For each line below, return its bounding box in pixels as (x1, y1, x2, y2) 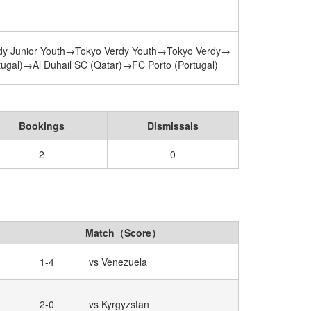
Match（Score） (85, 226, 161, 239)
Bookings (19, 119, 65, 133)
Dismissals (147, 119, 199, 133)
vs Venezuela (89, 255, 147, 269)
